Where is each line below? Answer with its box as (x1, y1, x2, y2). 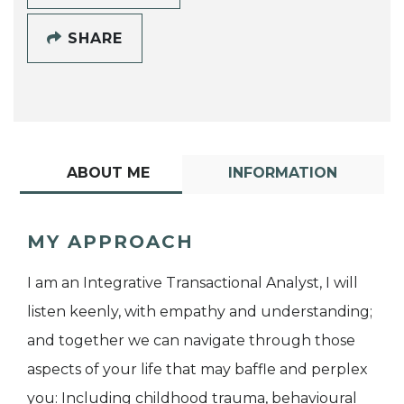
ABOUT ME (66, 163, 150, 181)
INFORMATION (228, 163, 338, 181)
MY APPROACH (27, 230, 194, 252)
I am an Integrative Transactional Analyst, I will (27, 273, 358, 291)
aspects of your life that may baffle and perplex (27, 360, 368, 378)
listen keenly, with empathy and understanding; (27, 302, 372, 320)
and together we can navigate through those (27, 331, 355, 349)
